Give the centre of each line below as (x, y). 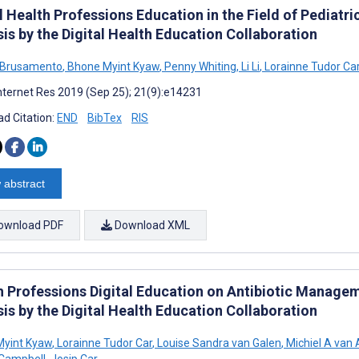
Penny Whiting (199, 66)
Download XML (151, 225)
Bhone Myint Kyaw (112, 66)
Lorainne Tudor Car (103, 343)
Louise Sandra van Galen (218, 343)
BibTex (105, 117)
